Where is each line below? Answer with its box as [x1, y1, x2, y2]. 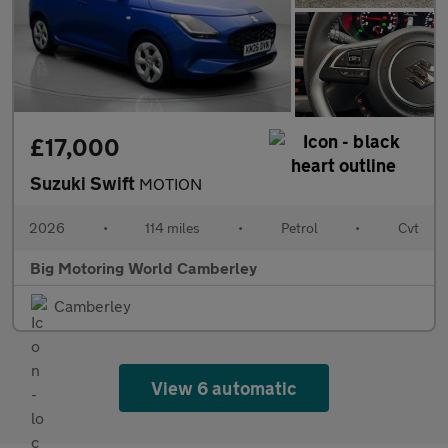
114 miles [145, 218, 201, 236]
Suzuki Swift [30, 171, 139, 194]
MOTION [139, 173, 202, 193]
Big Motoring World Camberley [30, 257, 257, 277]
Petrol [280, 218, 318, 236]
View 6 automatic [151, 376, 297, 399]
